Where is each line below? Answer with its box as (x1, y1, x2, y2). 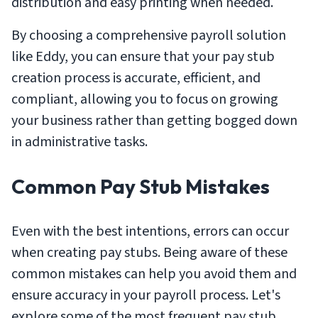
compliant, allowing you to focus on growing (11, 89, 278, 109)
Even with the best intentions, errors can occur (11, 221, 289, 241)
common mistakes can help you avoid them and (11, 263, 297, 284)
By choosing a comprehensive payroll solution (11, 25, 286, 45)
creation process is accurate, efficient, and (11, 67, 261, 88)
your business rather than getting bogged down (11, 110, 297, 131)
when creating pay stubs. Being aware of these (11, 242, 287, 263)
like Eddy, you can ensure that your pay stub (11, 46, 275, 67)
